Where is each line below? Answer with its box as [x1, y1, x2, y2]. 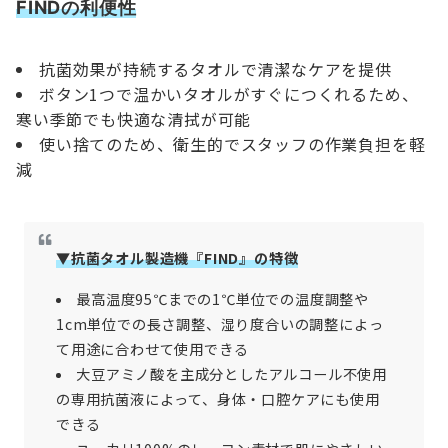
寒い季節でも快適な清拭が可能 [16, 107, 252, 132]
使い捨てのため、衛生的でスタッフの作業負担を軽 [39, 132, 426, 157]
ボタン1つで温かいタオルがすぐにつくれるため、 [39, 82, 419, 107]
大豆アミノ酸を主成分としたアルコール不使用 [76, 364, 388, 385]
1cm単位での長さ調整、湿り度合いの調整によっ [56, 314, 384, 335]
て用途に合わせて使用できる [56, 339, 249, 360]
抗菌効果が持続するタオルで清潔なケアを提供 [39, 57, 392, 82]
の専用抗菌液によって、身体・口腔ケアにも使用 [56, 389, 380, 410]
